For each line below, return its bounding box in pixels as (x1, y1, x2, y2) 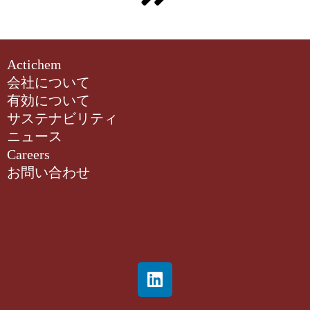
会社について (7, 74, 90, 90)
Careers (7, 146, 50, 162)
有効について (7, 92, 90, 108)
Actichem (7, 56, 62, 72)
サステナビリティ (7, 110, 118, 126)
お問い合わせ (7, 164, 90, 180)
